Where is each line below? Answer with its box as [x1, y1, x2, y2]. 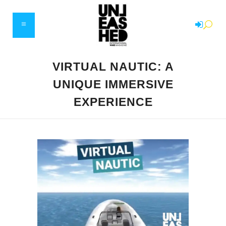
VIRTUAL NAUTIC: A [52, 60, 174, 73]
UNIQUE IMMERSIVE [52, 78, 174, 91]
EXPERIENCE [73, 95, 153, 108]
